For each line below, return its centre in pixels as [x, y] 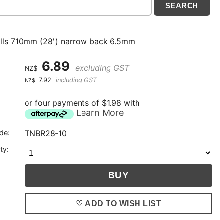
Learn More [100, 113]
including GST [76, 80]
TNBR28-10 [46, 133]
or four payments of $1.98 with [82, 103]
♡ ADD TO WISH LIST [119, 203]
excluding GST [101, 68]
